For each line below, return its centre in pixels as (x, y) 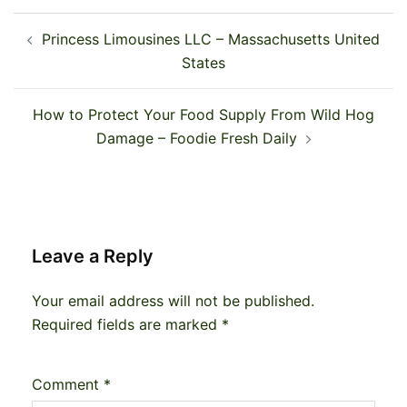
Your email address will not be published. (173, 301)
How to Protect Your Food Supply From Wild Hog (203, 115)
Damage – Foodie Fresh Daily (196, 139)
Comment (68, 385)
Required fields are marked (127, 325)
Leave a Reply (93, 257)
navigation (69, 50)
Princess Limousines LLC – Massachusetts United (211, 40)
